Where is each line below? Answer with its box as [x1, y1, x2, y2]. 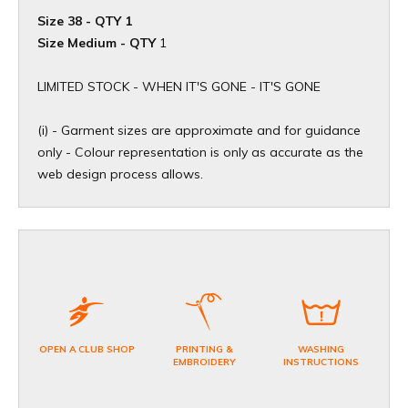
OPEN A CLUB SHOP [38, 343, 135, 356]
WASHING [298, 343, 345, 356]
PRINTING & [175, 343, 233, 356]
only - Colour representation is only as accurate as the [37, 144, 363, 161]
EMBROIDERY [172, 356, 236, 369]
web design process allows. [37, 166, 203, 183]
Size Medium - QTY [37, 35, 159, 52]
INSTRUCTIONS [283, 356, 360, 369]
